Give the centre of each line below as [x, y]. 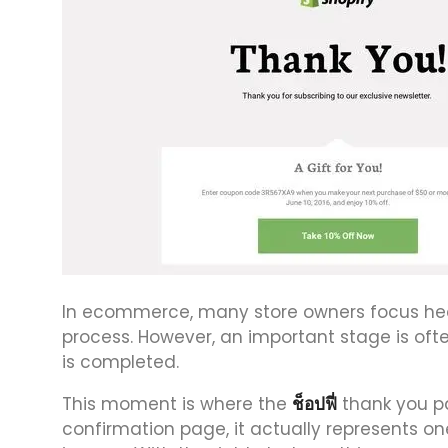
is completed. [120, 362]
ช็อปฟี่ [314, 404]
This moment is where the [177, 404]
